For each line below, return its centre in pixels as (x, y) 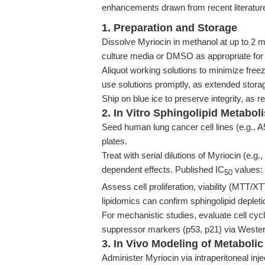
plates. (114, 141)
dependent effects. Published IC (163, 169)
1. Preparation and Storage (169, 28)
